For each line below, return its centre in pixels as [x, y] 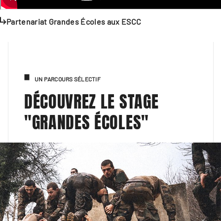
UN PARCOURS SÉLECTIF [68, 79]
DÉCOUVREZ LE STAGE [92, 102]
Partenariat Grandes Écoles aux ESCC [74, 22]
